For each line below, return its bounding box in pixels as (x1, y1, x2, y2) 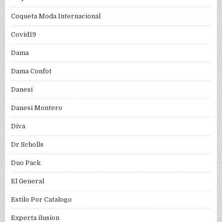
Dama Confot (11, 67, 52, 75)
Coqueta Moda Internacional (11, 12, 101, 20)
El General (11, 177, 45, 185)
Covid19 (11, 31, 37, 39)
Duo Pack (11, 159, 41, 167)
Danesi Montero (11, 104, 63, 112)
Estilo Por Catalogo (11, 196, 72, 204)
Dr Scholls (11, 141, 44, 149)
